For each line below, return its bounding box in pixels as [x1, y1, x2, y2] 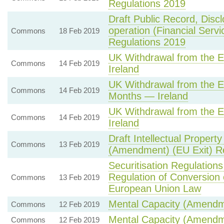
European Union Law [108, 183, 201, 194]
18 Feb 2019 [58, 26, 99, 35]
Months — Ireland [108, 90, 188, 101]
